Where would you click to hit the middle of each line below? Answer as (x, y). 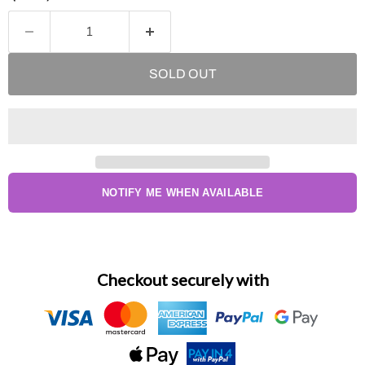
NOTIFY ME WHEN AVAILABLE (182, 192)
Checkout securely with (182, 280)
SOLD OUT (182, 74)
